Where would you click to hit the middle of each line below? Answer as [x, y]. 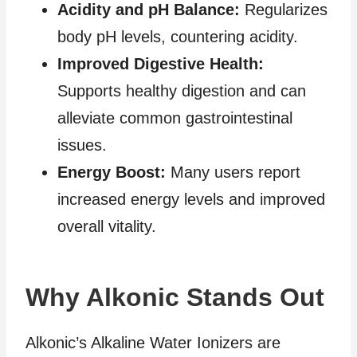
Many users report [233, 172]
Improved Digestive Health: [161, 63]
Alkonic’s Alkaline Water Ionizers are [153, 342]
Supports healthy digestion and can [182, 90]
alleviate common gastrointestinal [175, 118]
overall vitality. [107, 226]
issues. [82, 145]
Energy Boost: [112, 172]
